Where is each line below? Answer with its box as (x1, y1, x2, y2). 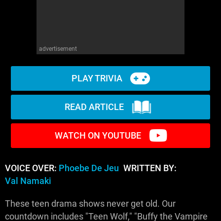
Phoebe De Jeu (59, 163, 119, 173)
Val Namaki (5, 176, 51, 186)
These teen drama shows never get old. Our (5, 198, 176, 209)
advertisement (39, 45, 77, 52)
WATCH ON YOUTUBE (54, 130, 141, 141)
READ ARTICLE (65, 102, 124, 112)
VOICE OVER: (5, 163, 59, 173)
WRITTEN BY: (121, 163, 177, 173)
